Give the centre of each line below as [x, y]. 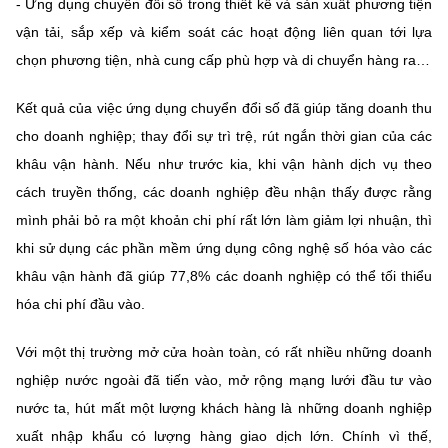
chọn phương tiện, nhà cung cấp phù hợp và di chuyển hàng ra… [223, 59]
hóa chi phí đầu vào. [82, 303]
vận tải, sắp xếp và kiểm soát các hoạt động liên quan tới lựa [224, 31]
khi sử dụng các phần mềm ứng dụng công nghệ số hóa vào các [224, 247]
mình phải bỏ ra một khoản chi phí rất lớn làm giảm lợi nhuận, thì [224, 219]
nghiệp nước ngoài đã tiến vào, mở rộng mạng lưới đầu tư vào [224, 379]
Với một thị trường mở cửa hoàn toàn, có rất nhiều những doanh [224, 351]
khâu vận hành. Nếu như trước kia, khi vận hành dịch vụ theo [224, 163]
